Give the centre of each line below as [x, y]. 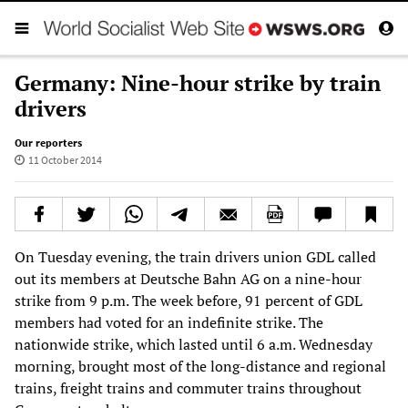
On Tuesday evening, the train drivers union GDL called [195, 256]
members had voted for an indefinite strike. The [169, 322]
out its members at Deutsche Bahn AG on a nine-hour [188, 278]
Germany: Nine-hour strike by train [198, 82]
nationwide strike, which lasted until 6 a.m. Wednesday [194, 344]
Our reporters [48, 142]
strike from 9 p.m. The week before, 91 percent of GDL [189, 300]
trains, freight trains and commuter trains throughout [188, 388]
